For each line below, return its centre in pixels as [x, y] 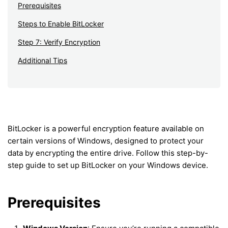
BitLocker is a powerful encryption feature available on [106, 128]
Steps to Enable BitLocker [61, 23]
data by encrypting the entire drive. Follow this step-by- [108, 153]
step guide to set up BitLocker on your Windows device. [108, 165]
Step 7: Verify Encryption [59, 42]
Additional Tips [42, 60]
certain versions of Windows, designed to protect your [106, 140]
